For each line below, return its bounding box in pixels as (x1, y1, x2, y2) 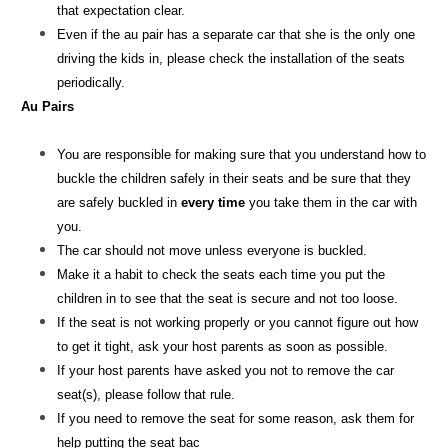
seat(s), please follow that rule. (57, 386, 235, 402)
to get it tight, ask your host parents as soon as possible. (57, 338, 388, 354)
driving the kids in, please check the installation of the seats (57, 50, 405, 66)
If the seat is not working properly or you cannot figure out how (57, 314, 418, 330)
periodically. (57, 74, 125, 90)
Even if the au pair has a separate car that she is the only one (57, 26, 415, 42)
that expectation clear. (57, 2, 185, 18)
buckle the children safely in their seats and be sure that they (57, 170, 411, 186)
